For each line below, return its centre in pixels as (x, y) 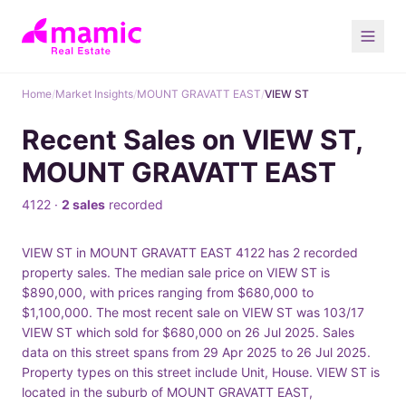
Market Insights (94, 94)
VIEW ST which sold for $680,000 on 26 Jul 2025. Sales (188, 332)
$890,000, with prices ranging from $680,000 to (168, 292)
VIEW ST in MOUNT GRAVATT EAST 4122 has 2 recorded (190, 252)
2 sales (83, 204)
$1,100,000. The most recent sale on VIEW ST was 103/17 (193, 312)
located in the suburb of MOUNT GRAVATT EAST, (167, 392)
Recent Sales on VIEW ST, (192, 140)
